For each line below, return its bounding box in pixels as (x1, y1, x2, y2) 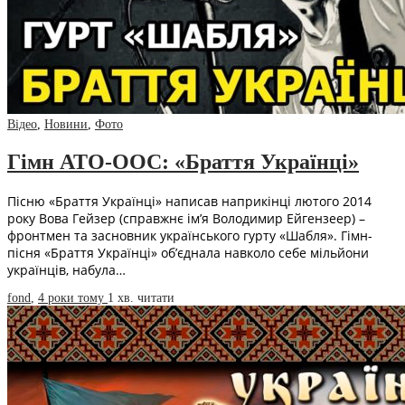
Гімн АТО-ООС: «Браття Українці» (7, 150, 359, 174)
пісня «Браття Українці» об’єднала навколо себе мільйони (7, 244, 369, 262)
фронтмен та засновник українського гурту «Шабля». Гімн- (7, 227, 372, 245)
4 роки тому (38, 291, 108, 306)
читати (137, 291, 174, 306)
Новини (44, 118, 88, 132)
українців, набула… (7, 261, 126, 279)
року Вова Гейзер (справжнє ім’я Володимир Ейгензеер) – (7, 210, 365, 228)
